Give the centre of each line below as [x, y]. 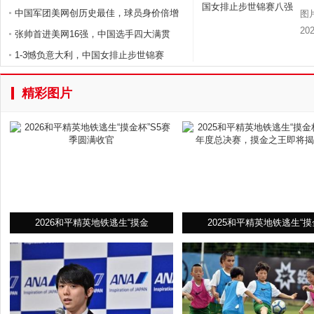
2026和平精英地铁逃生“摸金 [91, 223]
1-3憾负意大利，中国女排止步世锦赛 [89, 55]
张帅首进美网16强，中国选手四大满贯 [93, 34]
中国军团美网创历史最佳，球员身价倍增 [97, 13]
